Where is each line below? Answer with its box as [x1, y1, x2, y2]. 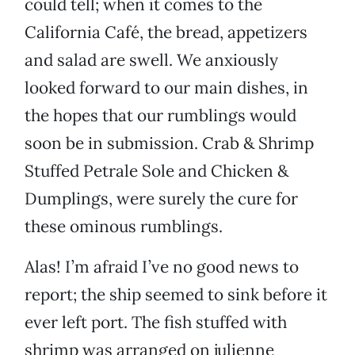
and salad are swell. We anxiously [25, 49, 278, 71]
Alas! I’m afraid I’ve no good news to [25, 256, 299, 278]
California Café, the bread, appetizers [25, 21, 307, 44]
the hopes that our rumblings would [25, 105, 296, 127]
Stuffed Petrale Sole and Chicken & [25, 160, 288, 182]
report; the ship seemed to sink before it [25, 284, 327, 306]
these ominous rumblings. [25, 216, 223, 238]
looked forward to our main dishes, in [25, 77, 308, 99]
